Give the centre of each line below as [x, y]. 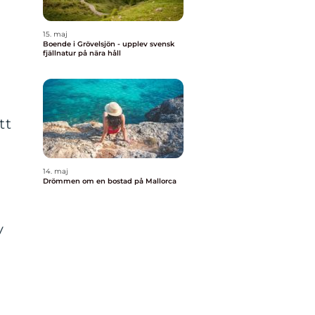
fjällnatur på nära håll [82, 53]
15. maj [55, 34]
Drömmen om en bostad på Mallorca [110, 181]
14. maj [56, 171]
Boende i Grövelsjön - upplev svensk [109, 44]
